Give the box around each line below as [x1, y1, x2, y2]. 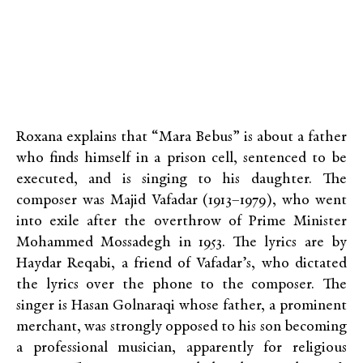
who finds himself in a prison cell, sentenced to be [16, 151, 347, 167]
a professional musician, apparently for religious [16, 340, 347, 357]
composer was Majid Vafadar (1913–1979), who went [16, 193, 347, 209]
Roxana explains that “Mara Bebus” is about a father [16, 130, 347, 146]
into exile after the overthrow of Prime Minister [16, 214, 347, 230]
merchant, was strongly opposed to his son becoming [16, 319, 347, 335]
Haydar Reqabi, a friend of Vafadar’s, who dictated [16, 256, 347, 272]
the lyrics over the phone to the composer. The [16, 277, 347, 293]
